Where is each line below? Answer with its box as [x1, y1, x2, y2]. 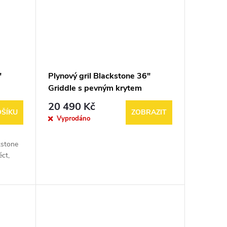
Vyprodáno [56, 113, 90, 123]
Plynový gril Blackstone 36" [48, 70, 150, 82]
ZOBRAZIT [131, 107, 167, 118]
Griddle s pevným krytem [48, 83, 142, 94]
